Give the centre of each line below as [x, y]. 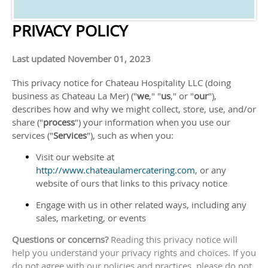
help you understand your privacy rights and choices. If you [134, 252]
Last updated [40, 59]
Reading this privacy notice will [174, 239]
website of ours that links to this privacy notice [132, 183]
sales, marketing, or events [91, 218]
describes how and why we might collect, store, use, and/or [134, 109]
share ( [26, 122]
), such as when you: [132, 135]
